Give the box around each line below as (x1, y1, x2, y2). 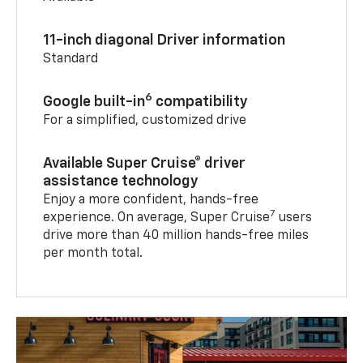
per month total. (43, 246, 143, 260)
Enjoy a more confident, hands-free (43, 193, 259, 207)
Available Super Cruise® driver (43, 156, 246, 171)
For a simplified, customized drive (43, 113, 250, 127)
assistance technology (43, 173, 199, 189)
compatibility (152, 94, 249, 109)
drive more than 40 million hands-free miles (43, 228, 310, 242)
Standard (43, 52, 99, 66)
